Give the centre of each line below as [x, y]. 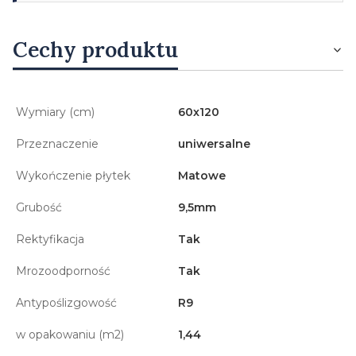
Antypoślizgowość [66, 302]
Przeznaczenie [57, 143]
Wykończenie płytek [73, 175]
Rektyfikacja [50, 239]
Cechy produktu [95, 49]
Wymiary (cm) [55, 112]
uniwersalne [214, 143]
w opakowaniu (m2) [70, 334]
